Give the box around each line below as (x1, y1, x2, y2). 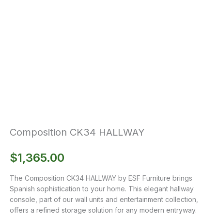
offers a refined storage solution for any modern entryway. (10, 205, 197, 214)
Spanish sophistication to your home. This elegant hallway (10, 184, 194, 193)
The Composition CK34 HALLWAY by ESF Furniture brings (10, 173, 192, 182)
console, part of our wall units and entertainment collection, (10, 195, 198, 203)
